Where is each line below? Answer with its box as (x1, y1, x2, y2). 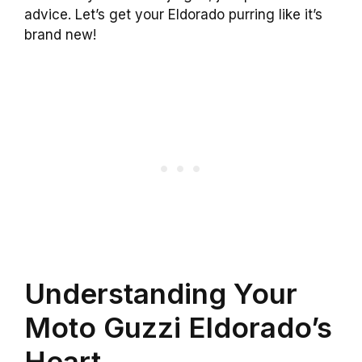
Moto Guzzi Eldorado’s (24, 309, 332, 344)
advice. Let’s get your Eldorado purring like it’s (24, 6, 322, 23)
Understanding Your (24, 276, 297, 310)
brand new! (24, 27, 96, 43)
